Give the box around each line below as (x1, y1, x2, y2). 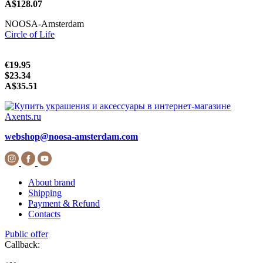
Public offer (5, 228, 48, 239)
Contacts (28, 208, 60, 219)
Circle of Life (5, 29, 55, 39)
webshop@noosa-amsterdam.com (5, 131, 138, 141)
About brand (28, 177, 75, 187)
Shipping (28, 187, 62, 198)
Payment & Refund (28, 198, 100, 208)
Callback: (5, 239, 40, 249)
